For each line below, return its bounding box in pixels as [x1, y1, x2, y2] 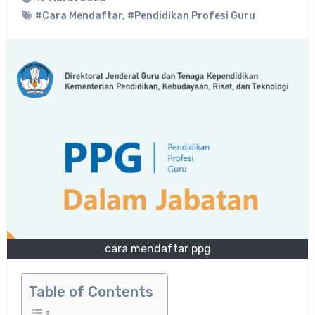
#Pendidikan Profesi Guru [127, 9, 255, 22]
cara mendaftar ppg [104, 241, 211, 255]
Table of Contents [28, 283, 153, 300]
